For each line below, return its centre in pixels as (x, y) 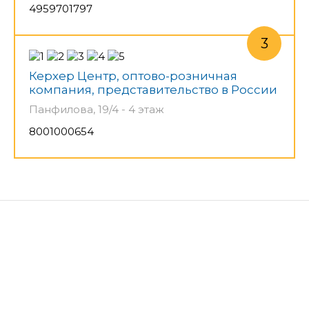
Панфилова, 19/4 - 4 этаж (97, 109)
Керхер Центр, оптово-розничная (133, 76)
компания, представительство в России (153, 89)
